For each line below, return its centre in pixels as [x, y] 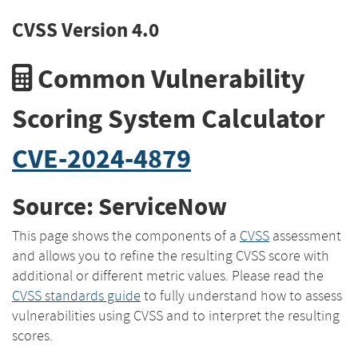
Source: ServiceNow [119, 207]
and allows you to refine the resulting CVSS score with [171, 255]
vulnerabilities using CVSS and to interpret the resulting [176, 315]
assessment [305, 235]
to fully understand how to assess [241, 295]
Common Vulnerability [169, 78]
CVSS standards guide [76, 295]
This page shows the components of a [126, 235]
